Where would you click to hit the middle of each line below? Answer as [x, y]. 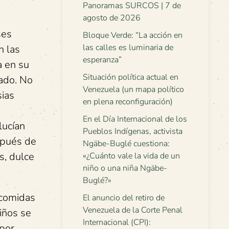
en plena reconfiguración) [128, 102]
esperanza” [102, 60]
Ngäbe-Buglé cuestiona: [126, 144]
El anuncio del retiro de [124, 198]
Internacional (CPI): [117, 222]
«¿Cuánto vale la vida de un [131, 156]
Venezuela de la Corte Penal [133, 210]
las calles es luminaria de [128, 48]
